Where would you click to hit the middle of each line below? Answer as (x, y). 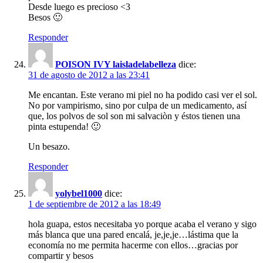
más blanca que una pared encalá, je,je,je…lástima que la (133, 235)
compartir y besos (61, 256)
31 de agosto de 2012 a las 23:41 (89, 75)
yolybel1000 (79, 194)
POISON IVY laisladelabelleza (116, 65)
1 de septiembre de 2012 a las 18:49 (95, 204)
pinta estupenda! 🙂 (64, 127)
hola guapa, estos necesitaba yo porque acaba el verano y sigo (142, 224)
